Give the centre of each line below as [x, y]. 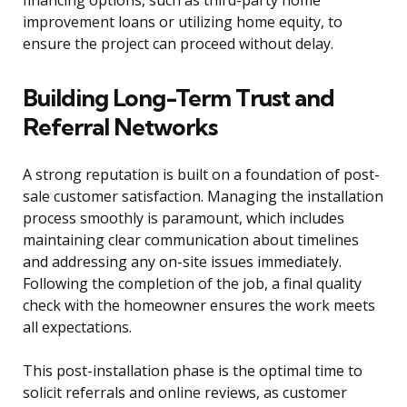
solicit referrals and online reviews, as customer [185, 393]
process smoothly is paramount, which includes [184, 218]
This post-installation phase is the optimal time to [193, 371]
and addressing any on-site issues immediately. [182, 262]
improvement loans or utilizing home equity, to [183, 22]
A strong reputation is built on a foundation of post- [201, 175]
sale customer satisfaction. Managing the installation [203, 197]
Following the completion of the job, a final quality [192, 284]
